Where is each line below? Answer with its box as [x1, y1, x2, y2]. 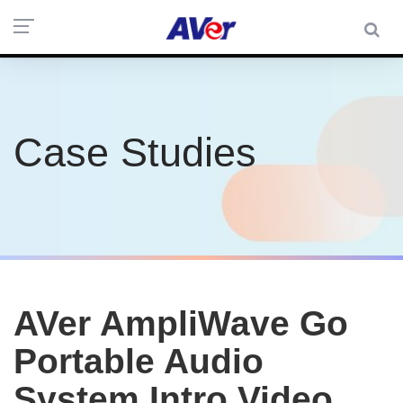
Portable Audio [13, 342, 264, 381]
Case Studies [13, 129, 256, 175]
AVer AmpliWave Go [13, 304, 348, 343]
